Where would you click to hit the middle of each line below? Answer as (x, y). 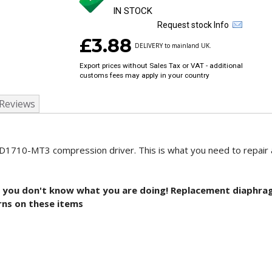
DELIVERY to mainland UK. (173, 46)
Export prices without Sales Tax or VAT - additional (161, 66)
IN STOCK (133, 11)
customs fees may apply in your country (144, 75)
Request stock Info (195, 25)
